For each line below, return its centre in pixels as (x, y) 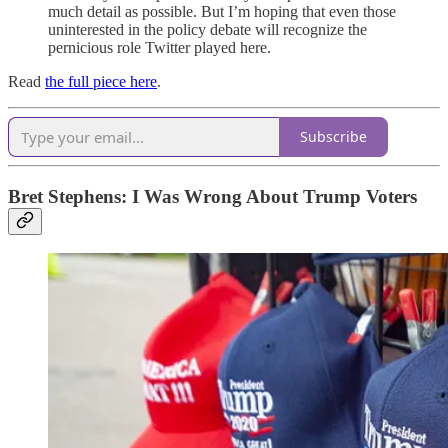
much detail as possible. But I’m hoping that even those (222, 11)
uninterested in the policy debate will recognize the (207, 29)
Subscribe (333, 137)
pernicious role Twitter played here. (159, 47)
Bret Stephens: (70, 196)
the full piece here (101, 81)
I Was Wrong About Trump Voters (274, 196)
